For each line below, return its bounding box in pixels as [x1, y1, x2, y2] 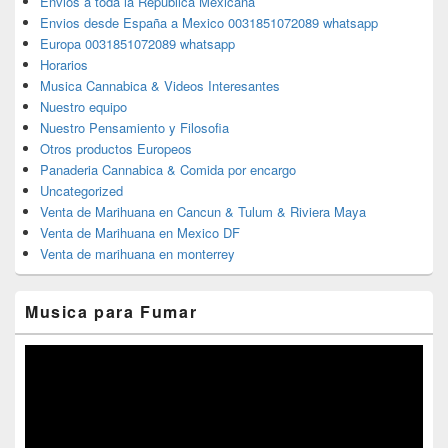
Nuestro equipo [40, 96, 127, 116]
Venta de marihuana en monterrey [40, 243, 235, 263]
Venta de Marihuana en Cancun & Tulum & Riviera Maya [40, 201, 366, 221]
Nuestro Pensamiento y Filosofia [40, 117, 229, 137]
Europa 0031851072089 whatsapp [40, 33, 235, 53]
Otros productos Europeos [40, 138, 192, 158]
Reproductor [24, 344, 94, 364]
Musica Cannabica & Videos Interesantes [40, 75, 280, 95]
